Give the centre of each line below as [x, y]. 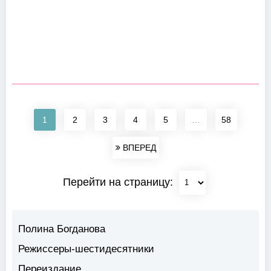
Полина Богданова [62, 229]
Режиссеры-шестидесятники [86, 249]
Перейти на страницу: [119, 182]
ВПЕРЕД [138, 147]
